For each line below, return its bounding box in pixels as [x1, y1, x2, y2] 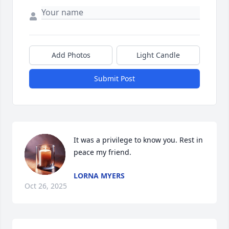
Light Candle [136, 50, 180, 60]
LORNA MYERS [74, 171, 125, 181]
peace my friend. [74, 147, 131, 157]
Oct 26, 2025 [25, 181, 67, 191]
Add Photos [51, 50, 90, 60]
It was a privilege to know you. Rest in [74, 135, 203, 145]
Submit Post [94, 74, 135, 84]
